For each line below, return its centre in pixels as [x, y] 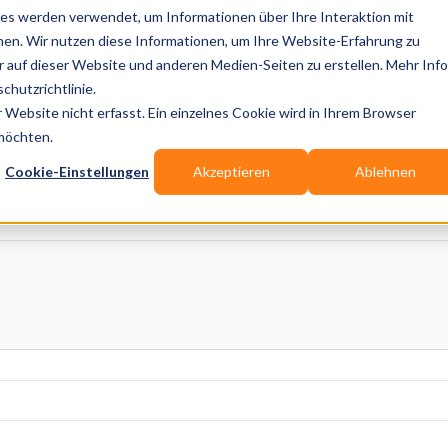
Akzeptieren [231, 171]
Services [358, 67]
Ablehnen [385, 171]
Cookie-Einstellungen [77, 171]
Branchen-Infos [239, 67]
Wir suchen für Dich [129, 188]
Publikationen [105, 67]
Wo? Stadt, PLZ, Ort [143, 129]
